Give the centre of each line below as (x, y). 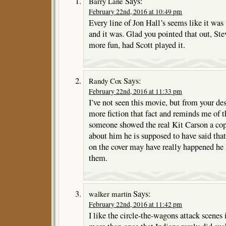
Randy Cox (105, 80)
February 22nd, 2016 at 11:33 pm (135, 91)
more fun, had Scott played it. (137, 45)
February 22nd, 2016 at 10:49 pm (135, 11)
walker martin (110, 193)
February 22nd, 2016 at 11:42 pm (135, 204)
